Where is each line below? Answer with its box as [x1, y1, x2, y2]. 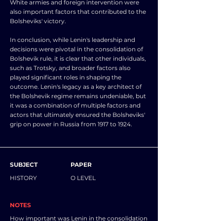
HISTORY [10, 174, 37, 182]
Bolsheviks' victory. [10, 17, 66, 25]
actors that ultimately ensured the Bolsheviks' [10, 111, 145, 118]
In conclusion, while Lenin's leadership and [10, 36, 135, 43]
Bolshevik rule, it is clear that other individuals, [10, 55, 146, 62]
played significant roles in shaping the [10, 74, 121, 81]
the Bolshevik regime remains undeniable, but [10, 92, 146, 100]
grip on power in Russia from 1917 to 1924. [10, 120, 132, 128]
